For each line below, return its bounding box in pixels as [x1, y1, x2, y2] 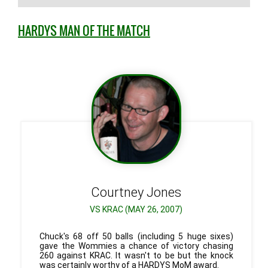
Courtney [91, 185, 144, 200]
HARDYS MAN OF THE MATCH [18, 22, 150, 40]
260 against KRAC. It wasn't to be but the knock [39, 251, 233, 260]
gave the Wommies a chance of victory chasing [39, 241, 233, 251]
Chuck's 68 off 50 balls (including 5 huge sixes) [39, 232, 233, 241]
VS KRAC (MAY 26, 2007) [90, 205, 183, 214]
